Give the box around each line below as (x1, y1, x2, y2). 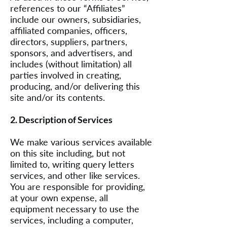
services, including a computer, (10, 214, 133, 225)
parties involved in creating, (10, 69, 121, 81)
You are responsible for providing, (10, 181, 145, 192)
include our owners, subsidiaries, (10, 14, 141, 25)
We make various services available (10, 136, 152, 147)
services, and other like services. (10, 170, 140, 181)
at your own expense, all (10, 192, 108, 203)
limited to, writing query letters (10, 159, 134, 170)
